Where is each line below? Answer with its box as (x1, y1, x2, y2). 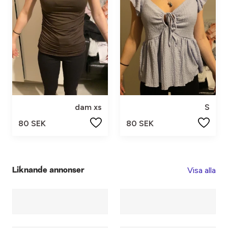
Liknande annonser (12, 166, 84, 175)
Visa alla (187, 165, 216, 176)
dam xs (75, 102, 102, 112)
